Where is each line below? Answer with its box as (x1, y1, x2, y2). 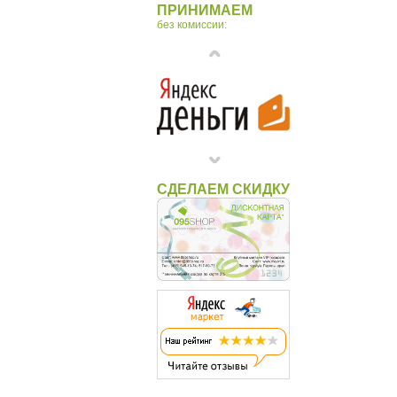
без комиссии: (157, 19, 227, 32)
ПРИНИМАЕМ (157, 3, 253, 19)
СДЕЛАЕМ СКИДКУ (157, 182, 290, 198)
